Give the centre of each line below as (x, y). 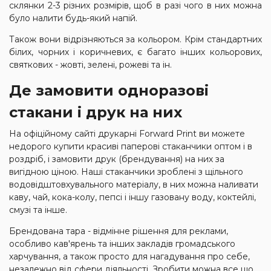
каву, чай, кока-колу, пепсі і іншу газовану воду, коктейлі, (132, 197)
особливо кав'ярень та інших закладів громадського (122, 244)
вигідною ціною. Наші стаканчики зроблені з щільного (126, 172)
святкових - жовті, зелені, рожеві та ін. (90, 65)
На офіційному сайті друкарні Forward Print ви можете (127, 134)
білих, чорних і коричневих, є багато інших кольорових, (135, 52)
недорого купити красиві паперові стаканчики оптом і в (131, 146)
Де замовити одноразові (109, 90)
